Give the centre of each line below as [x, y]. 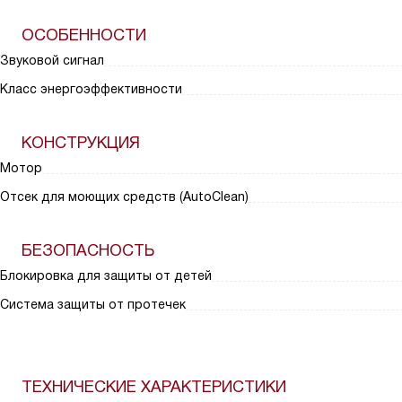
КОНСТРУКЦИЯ [81, 143]
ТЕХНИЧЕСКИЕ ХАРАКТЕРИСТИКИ [154, 387]
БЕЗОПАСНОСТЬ [88, 250]
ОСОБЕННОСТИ [84, 35]
